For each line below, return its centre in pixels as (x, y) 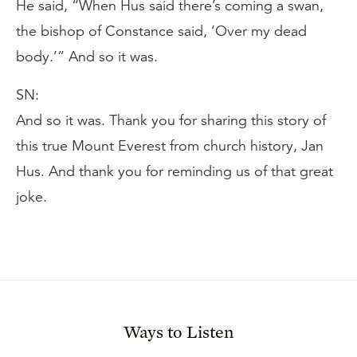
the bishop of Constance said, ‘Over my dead (161, 31)
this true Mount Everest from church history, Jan (170, 146)
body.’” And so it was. (87, 57)
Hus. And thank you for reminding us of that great (175, 171)
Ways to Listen (178, 331)
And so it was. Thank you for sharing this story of (171, 120)
